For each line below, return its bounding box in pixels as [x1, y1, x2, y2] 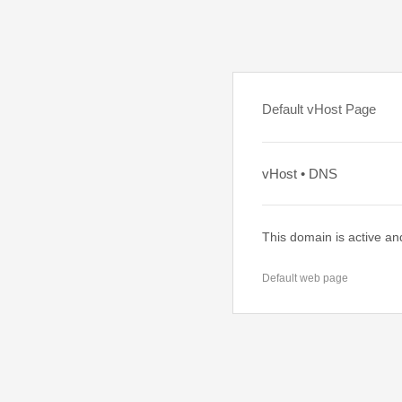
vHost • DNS [262, 166, 337, 181]
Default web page [262, 272, 348, 284]
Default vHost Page [262, 101, 376, 117]
